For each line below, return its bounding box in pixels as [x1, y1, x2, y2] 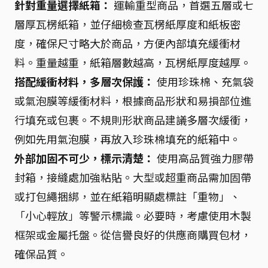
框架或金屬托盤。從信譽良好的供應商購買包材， [14, 227, 251, 242]
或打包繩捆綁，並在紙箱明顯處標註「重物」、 [14, 188, 240, 204]
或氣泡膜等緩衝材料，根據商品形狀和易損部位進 [14, 93, 251, 108]
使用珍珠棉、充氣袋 [154, 74, 254, 89]
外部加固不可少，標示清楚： [14, 150, 154, 166]
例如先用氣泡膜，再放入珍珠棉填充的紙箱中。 [14, 131, 240, 147]
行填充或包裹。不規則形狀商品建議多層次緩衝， [14, 112, 251, 127]
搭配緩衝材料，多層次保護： [14, 74, 154, 89]
